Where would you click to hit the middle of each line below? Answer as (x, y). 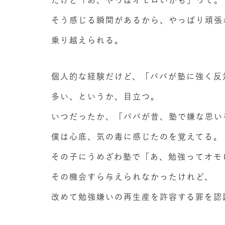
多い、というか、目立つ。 (105, 96)
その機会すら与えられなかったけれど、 (132, 177)
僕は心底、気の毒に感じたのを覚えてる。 (137, 137)
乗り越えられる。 (87, 40)
